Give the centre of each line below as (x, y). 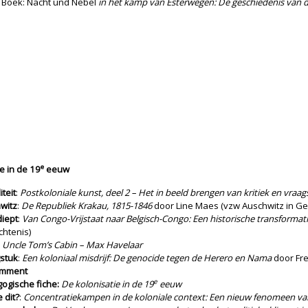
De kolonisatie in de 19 (107, 284)
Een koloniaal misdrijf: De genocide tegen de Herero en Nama (147, 258)
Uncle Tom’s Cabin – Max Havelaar (72, 245)
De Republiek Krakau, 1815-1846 (87, 206)
